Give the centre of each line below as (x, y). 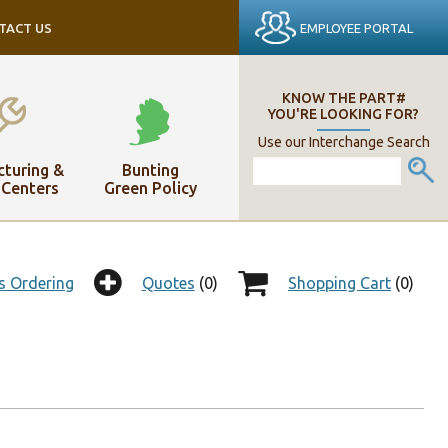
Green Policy (150, 187)
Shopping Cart (339, 283)
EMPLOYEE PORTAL (357, 27)
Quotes (168, 283)
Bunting (150, 169)
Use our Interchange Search (343, 141)
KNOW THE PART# (343, 98)
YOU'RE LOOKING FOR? (343, 114)
